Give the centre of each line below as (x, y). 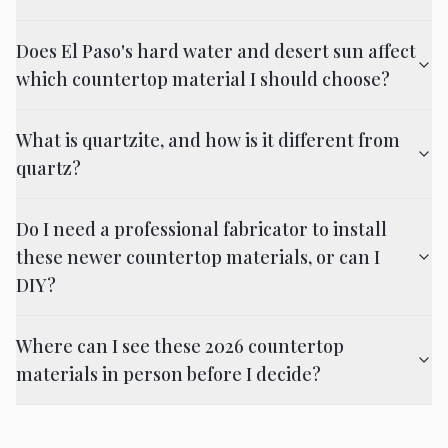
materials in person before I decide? (168, 374)
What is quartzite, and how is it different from (208, 140)
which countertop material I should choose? (203, 79)
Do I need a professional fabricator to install (201, 229)
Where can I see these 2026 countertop (180, 346)
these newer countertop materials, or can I (198, 257)
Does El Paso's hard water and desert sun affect (216, 51)
